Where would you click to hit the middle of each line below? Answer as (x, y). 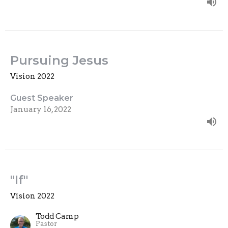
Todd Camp (57, 216)
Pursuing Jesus (59, 60)
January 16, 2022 (41, 109)
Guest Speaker (42, 98)
